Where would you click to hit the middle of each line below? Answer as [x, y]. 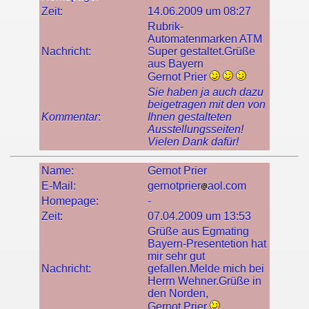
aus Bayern [176, 64]
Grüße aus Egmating [198, 232]
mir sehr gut [176, 257]
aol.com [227, 186]
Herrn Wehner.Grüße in [205, 281]
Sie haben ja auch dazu [206, 92]
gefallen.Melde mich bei [206, 269]
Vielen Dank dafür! [193, 142]
